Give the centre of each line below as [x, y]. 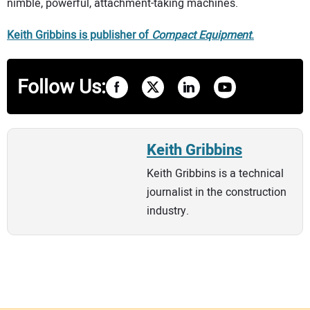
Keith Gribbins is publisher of [79, 36]
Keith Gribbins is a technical [215, 173]
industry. [168, 211]
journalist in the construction [217, 192]
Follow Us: [62, 87]
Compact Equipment [201, 36]
